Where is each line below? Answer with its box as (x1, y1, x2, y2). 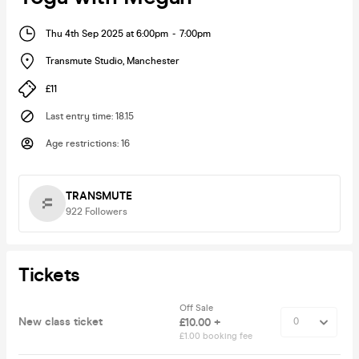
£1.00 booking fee (179, 330, 252, 341)
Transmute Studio (46, 55, 123, 67)
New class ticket (18, 314, 103, 329)
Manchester (127, 55, 179, 67)
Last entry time (46, 110, 111, 122)
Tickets (18, 263, 80, 287)
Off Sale (179, 302, 216, 313)
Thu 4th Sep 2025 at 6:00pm (46, 27, 168, 39)
